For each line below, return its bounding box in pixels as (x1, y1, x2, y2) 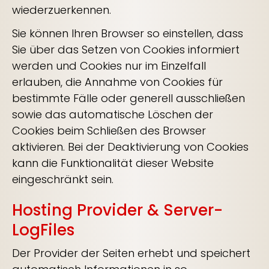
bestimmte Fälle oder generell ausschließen (12, 91, 245, 106)
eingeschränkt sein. (12, 172, 113, 187)
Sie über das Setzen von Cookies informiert (12, 42, 240, 57)
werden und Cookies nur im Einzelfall (12, 58, 206, 73)
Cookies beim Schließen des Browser (12, 123, 206, 138)
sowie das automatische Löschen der (12, 107, 213, 122)
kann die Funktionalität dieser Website (12, 156, 214, 171)
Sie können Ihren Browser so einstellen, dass (12, 26, 243, 41)
